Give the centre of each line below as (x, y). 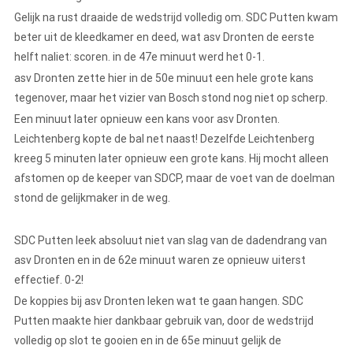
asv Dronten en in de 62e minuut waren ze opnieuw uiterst (160, 260)
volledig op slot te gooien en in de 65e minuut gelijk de (148, 341)
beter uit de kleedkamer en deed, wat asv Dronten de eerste (164, 37)
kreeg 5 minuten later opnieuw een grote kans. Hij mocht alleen (171, 159)
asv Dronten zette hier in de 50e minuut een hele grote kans (164, 78)
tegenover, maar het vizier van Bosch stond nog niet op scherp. (172, 98)
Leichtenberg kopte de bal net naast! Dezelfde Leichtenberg (164, 139)
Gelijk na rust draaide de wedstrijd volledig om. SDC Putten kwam (176, 18)
